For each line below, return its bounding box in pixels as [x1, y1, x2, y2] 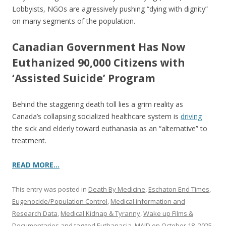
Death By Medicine [88, 185, 145, 194]
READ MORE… [12, 160, 60, 169]
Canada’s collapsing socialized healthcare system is [12, 111, 181, 121]
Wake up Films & [143, 209, 193, 218]
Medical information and [110, 197, 185, 206]
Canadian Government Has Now [12, 40, 185, 54]
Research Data [12, 209, 58, 218]
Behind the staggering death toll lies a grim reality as [12, 99, 183, 109]
